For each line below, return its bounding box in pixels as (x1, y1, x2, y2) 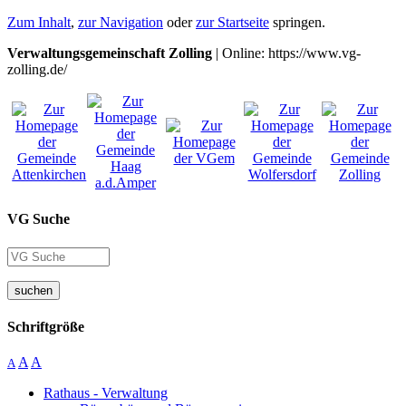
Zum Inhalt (7, 14, 71, 30)
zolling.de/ (7, 62, 67, 77)
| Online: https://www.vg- (212, 45, 361, 61)
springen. (269, 14, 325, 30)
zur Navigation (78, 14, 163, 30)
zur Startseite (196, 14, 269, 30)
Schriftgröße (7, 318, 84, 334)
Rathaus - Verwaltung (43, 385, 168, 401)
